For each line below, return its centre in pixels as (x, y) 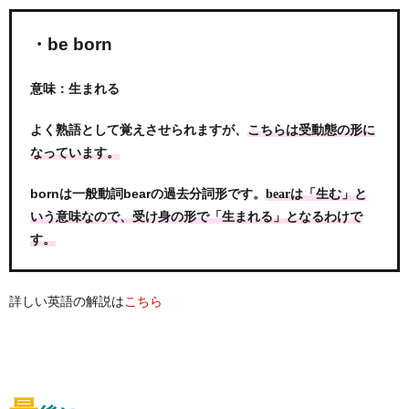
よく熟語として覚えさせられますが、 (139, 129)
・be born (71, 44)
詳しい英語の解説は (67, 301)
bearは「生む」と (316, 194)
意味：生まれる (75, 88)
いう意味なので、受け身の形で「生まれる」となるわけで (196, 216)
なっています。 (75, 152)
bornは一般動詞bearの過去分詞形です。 (148, 193)
